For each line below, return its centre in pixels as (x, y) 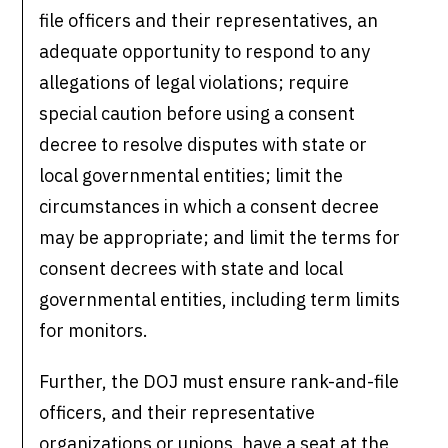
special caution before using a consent (197, 114)
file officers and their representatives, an (209, 21)
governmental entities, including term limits (220, 300)
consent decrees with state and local (191, 269)
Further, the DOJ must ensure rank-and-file (219, 382)
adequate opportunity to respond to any (205, 52)
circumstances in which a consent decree (209, 207)
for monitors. (94, 331)
